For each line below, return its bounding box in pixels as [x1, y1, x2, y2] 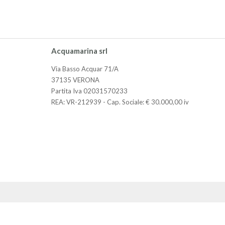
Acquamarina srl [51, 46, 107, 56]
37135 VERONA [51, 76, 99, 84]
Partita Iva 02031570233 [51, 87, 128, 95]
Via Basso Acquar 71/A [51, 65, 119, 73]
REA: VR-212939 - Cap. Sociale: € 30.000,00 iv [51, 98, 189, 106]
